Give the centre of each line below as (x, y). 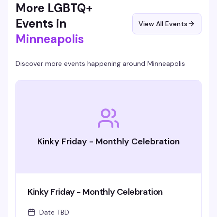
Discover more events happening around (81, 63)
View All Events (163, 24)
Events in (41, 23)
